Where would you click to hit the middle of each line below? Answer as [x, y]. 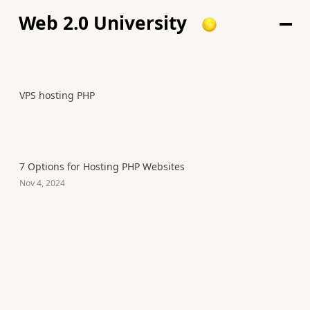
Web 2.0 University [103, 22]
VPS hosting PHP [57, 95]
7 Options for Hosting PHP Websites [102, 166]
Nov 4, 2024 [42, 183]
